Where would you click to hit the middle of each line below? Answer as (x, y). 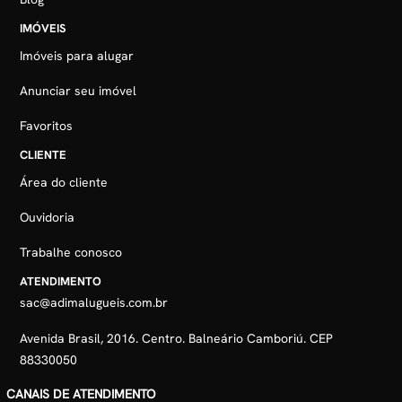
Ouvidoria (48, 217)
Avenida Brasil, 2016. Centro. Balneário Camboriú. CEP (177, 338)
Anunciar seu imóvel (79, 90)
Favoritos (47, 125)
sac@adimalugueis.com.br (94, 302)
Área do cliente (64, 182)
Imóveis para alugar (77, 55)
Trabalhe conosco (71, 252)
